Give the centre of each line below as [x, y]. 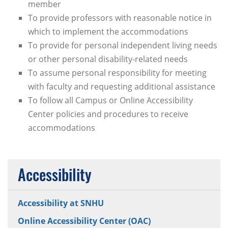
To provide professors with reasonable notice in [120, 18]
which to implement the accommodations [108, 32]
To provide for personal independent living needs [123, 46]
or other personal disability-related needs [108, 59]
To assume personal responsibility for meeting [117, 73]
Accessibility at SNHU [61, 203]
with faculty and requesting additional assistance [122, 87]
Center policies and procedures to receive [108, 114]
